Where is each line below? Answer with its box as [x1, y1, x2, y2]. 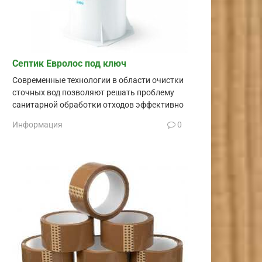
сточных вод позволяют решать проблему [12, 87, 174, 98]
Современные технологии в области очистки [12, 75, 184, 85]
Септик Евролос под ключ [12, 57, 126, 69]
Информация [12, 119, 63, 129]
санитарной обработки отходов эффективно [12, 99, 184, 110]
